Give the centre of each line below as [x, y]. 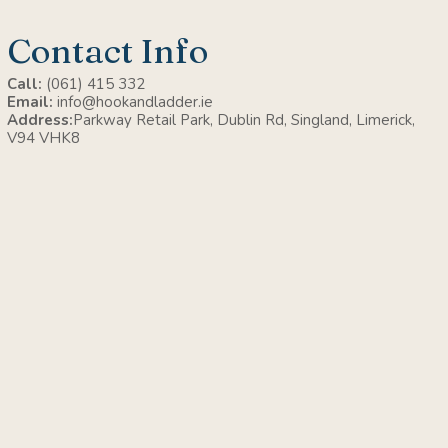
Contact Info [107, 51]
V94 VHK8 [43, 138]
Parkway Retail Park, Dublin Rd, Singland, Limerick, [243, 120]
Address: [39, 120]
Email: [31, 102]
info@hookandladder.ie [134, 102]
